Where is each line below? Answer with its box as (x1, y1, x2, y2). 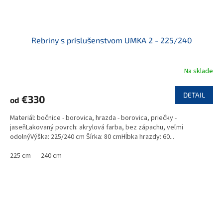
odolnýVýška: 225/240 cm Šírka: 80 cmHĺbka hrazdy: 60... (10, 131, 174, 142)
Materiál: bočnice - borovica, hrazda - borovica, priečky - (10, 112, 177, 123)
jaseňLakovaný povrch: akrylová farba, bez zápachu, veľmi (10, 122, 183, 132)
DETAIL (183, 90, 205, 99)
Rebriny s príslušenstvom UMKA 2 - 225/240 (31, 35, 192, 45)
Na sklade (184, 66, 213, 77)
